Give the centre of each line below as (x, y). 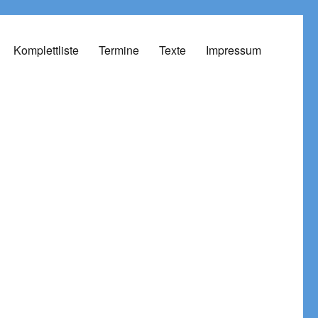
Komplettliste (46, 50)
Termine (119, 50)
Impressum (233, 50)
